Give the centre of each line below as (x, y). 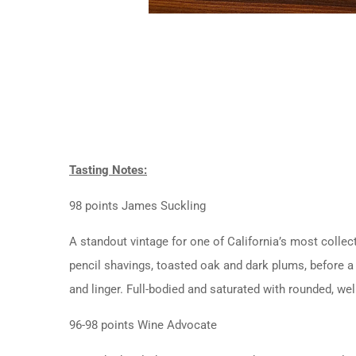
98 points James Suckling (137, 205)
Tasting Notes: (108, 170)
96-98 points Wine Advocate (143, 325)
